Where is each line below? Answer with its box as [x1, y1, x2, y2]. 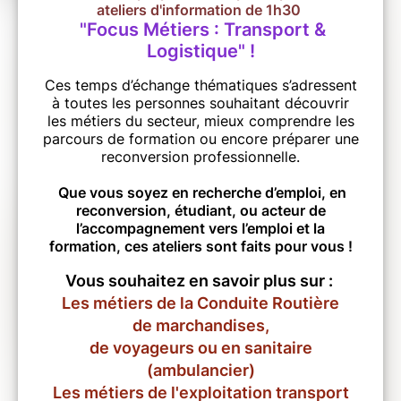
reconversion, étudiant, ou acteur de [75, 201, 326, 220]
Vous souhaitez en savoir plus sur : [64, 271, 337, 291]
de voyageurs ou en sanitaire [89, 338, 312, 358]
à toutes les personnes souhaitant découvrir [52, 94, 349, 113]
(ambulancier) [146, 361, 255, 380]
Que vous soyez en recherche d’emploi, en [55, 183, 346, 202]
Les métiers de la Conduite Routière [62, 294, 339, 313]
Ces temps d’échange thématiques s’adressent [44, 76, 357, 95]
